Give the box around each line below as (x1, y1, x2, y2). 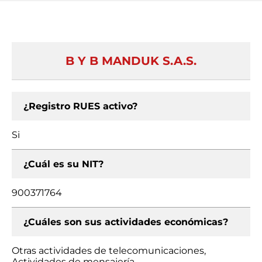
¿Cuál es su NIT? (23, 158, 104, 170)
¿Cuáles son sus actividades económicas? (23, 216, 228, 227)
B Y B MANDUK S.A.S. (65, 54, 196, 68)
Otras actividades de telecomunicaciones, (12, 245, 206, 256)
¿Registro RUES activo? (23, 101, 137, 112)
